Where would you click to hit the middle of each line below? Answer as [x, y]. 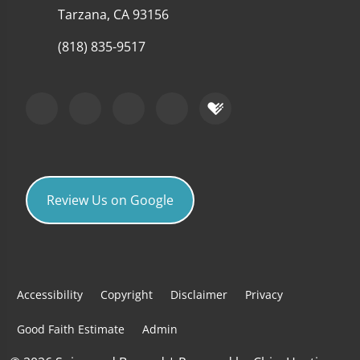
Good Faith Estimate [71, 329]
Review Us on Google [110, 200]
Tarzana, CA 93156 [113, 15]
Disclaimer [199, 295]
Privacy [264, 295]
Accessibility [50, 295]
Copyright [127, 295]
